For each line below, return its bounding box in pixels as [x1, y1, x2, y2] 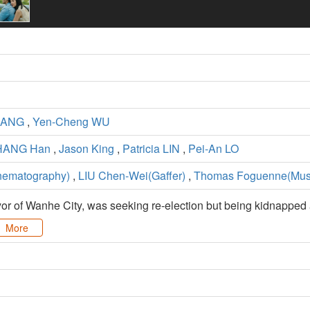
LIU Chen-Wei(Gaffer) [78, 167, 185, 184]
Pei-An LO [188, 140, 239, 157]
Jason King [59, 140, 114, 157]
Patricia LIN [122, 140, 180, 157]
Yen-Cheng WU [33, 113, 110, 130]
